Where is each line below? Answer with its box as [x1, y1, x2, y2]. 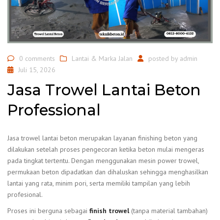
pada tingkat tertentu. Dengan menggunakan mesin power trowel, [7, 156, 199, 165]
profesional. [7, 190, 43, 199]
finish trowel [89, 206, 129, 215]
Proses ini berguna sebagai [7, 206, 89, 215]
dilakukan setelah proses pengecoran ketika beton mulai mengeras [7, 144, 204, 154]
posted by [148, 54, 180, 63]
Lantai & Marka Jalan [72, 54, 133, 63]
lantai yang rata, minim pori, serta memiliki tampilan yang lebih [7, 178, 190, 188]
